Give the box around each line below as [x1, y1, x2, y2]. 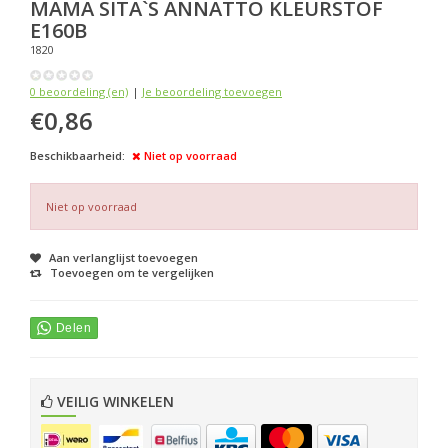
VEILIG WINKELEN [53, 392, 174, 412]
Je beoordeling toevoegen [142, 84, 282, 100]
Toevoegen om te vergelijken [50, 265, 214, 281]
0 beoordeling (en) [30, 84, 128, 100]
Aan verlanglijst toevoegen [49, 250, 198, 266]
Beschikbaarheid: [30, 148, 125, 164]
